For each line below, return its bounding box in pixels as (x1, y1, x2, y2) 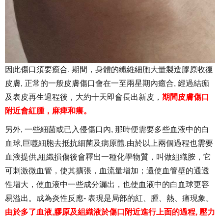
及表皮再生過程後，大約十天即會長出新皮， (5, 93, 162, 102)
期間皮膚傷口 (162, 93, 209, 102)
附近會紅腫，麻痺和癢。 (5, 107, 91, 115)
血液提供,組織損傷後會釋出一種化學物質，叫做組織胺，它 (5, 153, 211, 162)
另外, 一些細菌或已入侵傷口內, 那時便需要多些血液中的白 (5, 125, 209, 134)
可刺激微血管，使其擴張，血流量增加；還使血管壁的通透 (5, 166, 209, 175)
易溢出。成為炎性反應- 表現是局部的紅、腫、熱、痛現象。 (5, 194, 214, 203)
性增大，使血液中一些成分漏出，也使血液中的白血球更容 (5, 180, 209, 189)
